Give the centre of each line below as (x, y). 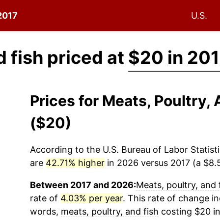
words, (45, 211)
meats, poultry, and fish (110, 211)
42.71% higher (75, 163)
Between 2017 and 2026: (83, 185)
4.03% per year (91, 198)
